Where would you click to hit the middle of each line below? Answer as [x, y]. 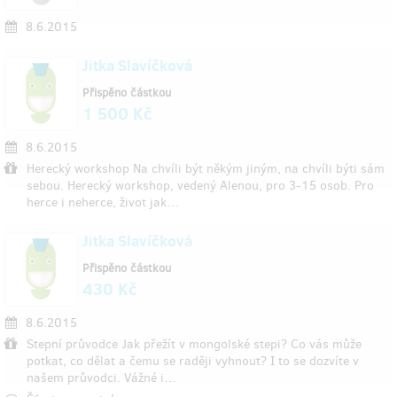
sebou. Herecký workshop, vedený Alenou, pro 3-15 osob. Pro [200, 186]
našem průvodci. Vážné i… [101, 378]
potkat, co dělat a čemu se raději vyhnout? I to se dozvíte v [193, 361]
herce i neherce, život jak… [103, 202]
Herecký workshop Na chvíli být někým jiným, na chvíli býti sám [206, 169]
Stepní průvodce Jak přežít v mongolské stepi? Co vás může [194, 344]
